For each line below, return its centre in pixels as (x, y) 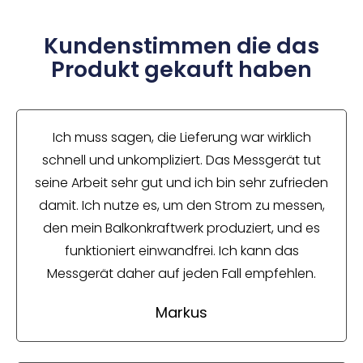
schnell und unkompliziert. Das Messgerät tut (181, 160)
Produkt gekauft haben (181, 69)
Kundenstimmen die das (181, 45)
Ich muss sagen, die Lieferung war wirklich (181, 137)
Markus (181, 312)
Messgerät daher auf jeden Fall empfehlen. (181, 273)
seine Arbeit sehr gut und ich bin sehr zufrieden (181, 182)
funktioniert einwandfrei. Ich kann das (181, 250)
